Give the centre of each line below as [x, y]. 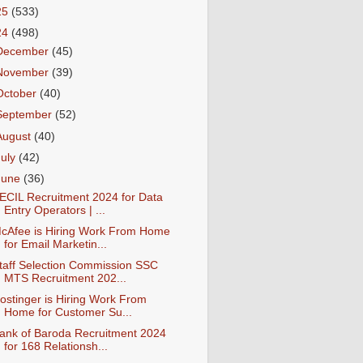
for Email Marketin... [55, 244]
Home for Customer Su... [68, 312]
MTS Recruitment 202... [65, 278]
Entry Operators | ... [54, 210]
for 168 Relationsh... [56, 346]
